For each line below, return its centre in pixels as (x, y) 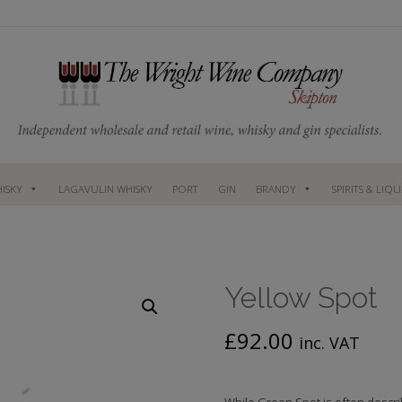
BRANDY (275, 189)
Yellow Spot (301, 298)
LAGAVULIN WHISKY (105, 189)
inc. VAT (330, 343)
